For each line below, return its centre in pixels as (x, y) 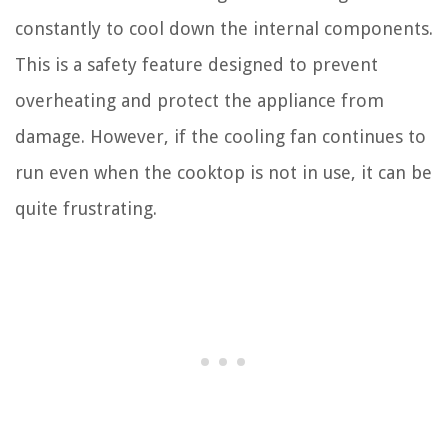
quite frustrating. (86, 208)
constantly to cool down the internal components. (224, 28)
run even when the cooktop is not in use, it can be (223, 172)
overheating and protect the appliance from (199, 100)
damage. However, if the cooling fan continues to (220, 136)
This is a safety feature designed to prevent (196, 64)
